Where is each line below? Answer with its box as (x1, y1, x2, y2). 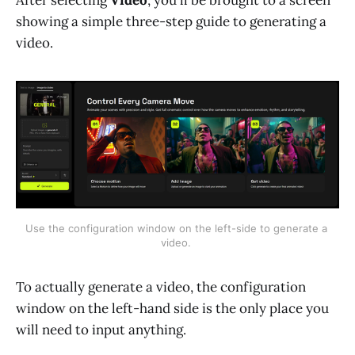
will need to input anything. (16, 320, 186, 338)
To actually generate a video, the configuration (16, 277, 306, 296)
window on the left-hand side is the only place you (16, 299, 329, 317)
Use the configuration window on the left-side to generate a (25, 221, 327, 235)
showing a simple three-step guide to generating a (16, 12, 326, 30)
